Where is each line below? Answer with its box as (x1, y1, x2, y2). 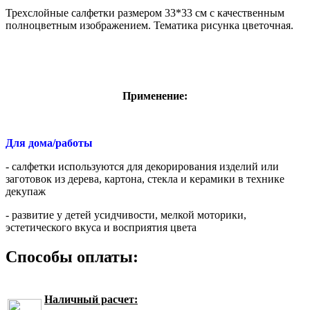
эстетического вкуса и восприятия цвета (6, 221, 197, 233)
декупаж (6, 185, 46, 197)
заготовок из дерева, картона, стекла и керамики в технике (6, 172, 284, 185)
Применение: (122, 89, 188, 102)
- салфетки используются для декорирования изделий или (6, 160, 279, 172)
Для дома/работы (6, 136, 93, 149)
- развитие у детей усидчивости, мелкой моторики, (6, 208, 246, 221)
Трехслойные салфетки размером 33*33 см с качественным (6, 6, 284, 19)
